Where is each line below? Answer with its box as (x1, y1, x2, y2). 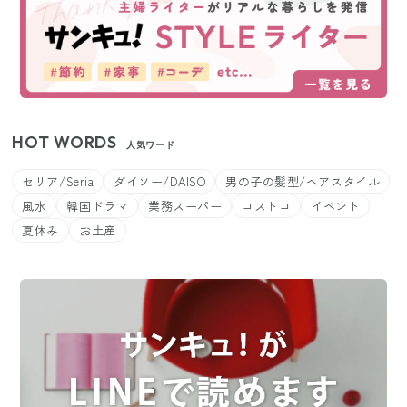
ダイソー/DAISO (114, 172, 206, 190)
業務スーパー (148, 196, 223, 214)
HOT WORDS (12, 131, 117, 153)
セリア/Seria (22, 172, 94, 190)
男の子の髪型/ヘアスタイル (225, 172, 381, 190)
